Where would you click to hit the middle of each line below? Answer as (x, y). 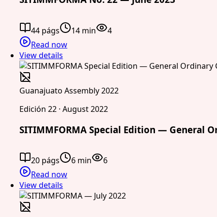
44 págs (45, 30)
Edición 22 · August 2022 (64, 109)
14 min (84, 30)
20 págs (45, 161)
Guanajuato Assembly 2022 (69, 90)
